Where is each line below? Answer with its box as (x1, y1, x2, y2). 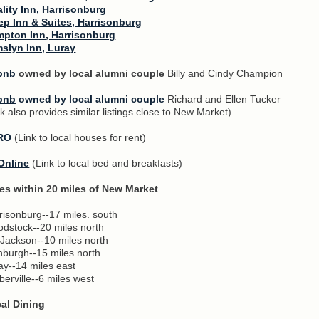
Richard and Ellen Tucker (164, 93, 281, 105)
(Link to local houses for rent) (11, 131, 147, 143)
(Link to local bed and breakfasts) (29, 157, 183, 169)
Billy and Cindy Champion (167, 67, 283, 79)
